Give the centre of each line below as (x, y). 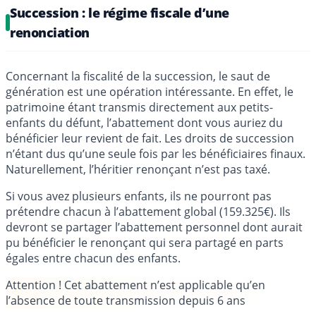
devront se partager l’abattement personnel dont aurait (154, 227)
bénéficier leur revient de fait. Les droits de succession (150, 139)
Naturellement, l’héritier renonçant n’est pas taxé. (138, 170)
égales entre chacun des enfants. (93, 259)
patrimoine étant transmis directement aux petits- (139, 108)
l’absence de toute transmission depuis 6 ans (126, 301)
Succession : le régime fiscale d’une (120, 13)
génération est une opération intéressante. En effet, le (150, 92)
